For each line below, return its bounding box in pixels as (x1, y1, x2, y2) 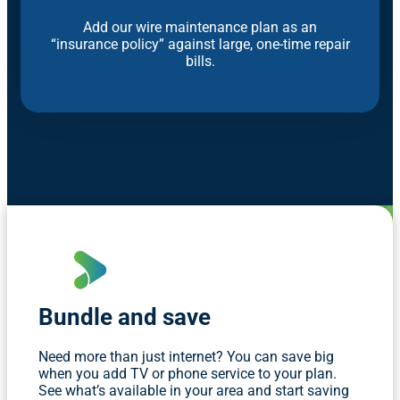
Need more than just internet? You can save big (38, 347, 334, 365)
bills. (185, 52, 215, 70)
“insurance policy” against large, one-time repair (50, 35, 350, 53)
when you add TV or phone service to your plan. (38, 364, 337, 382)
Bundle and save (38, 303, 211, 330)
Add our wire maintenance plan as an (83, 18, 317, 36)
